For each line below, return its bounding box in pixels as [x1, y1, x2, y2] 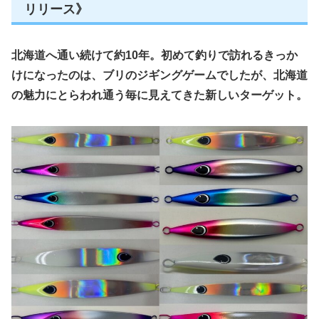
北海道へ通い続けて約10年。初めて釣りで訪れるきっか [11, 49, 298, 62]
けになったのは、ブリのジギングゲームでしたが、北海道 [11, 69, 308, 82]
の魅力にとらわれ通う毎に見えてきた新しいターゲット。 [11, 89, 308, 102]
